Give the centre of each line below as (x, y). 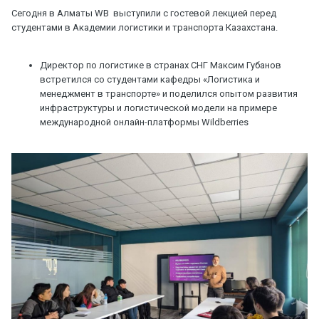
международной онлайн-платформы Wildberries (144, 122)
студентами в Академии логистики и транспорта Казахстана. (145, 27)
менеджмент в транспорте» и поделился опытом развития (169, 93)
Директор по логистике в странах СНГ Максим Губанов (161, 65)
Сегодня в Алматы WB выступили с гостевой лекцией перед (144, 13)
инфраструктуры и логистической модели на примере (158, 108)
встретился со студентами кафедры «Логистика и (150, 79)
